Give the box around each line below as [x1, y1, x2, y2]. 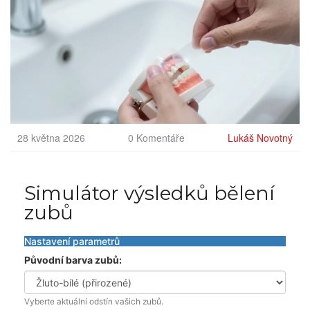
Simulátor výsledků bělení [24, 181, 275, 206]
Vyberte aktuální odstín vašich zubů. [24, 296, 163, 307]
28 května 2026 [17, 131, 85, 145]
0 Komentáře [128, 131, 185, 145]
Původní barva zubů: [24, 254, 122, 266]
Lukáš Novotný [228, 131, 293, 145]
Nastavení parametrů [24, 235, 120, 248]
